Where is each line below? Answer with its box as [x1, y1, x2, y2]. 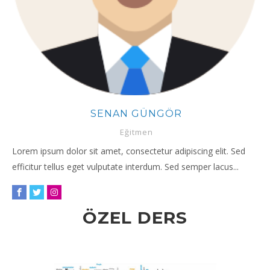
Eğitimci [196, 127, 228, 138]
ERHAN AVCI [178, 108, 246, 120]
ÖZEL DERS [83, 207, 187, 228]
